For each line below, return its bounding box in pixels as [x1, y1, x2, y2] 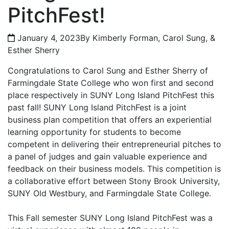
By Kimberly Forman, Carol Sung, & [80, 33, 215, 43]
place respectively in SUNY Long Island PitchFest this [8, 90, 214, 100]
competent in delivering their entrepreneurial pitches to [8, 139, 221, 149]
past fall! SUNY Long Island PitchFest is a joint [8, 102, 187, 112]
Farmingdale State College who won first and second [8, 78, 214, 88]
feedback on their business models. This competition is [8, 164, 221, 174]
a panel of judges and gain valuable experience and [8, 151, 207, 162]
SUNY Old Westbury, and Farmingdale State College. [8, 188, 218, 198]
